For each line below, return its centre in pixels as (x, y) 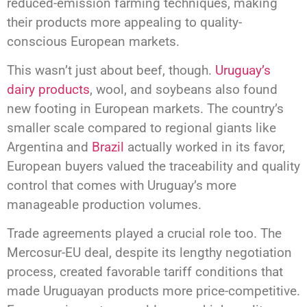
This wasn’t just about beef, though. (111, 71)
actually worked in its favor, (205, 147)
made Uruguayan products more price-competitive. (153, 291)
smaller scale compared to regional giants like (142, 128)
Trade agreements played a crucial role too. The (144, 234)
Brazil (108, 147)
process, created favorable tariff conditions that (145, 272)
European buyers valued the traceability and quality (153, 167)
